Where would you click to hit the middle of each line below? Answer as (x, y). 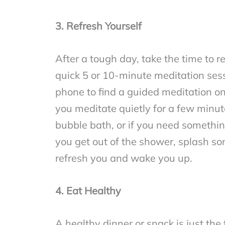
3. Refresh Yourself (98, 26)
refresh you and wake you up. (124, 158)
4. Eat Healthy (88, 191)
